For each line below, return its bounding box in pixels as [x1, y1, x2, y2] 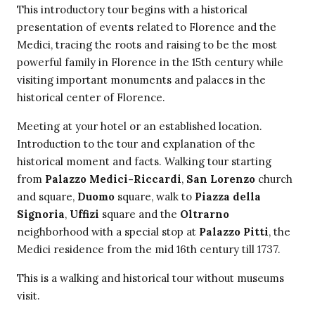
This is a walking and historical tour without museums [17, 271, 284, 285]
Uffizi [70, 207, 99, 221]
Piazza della [195, 190, 261, 204]
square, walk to [115, 190, 195, 204]
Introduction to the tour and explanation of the [17, 137, 255, 151]
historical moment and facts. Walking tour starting [17, 155, 271, 169]
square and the [99, 207, 180, 221]
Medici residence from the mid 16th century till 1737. [17, 243, 281, 257]
